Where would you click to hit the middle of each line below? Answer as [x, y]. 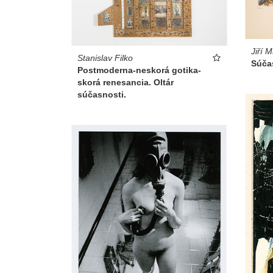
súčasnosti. [102, 95]
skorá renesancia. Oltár [126, 83]
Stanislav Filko [105, 58]
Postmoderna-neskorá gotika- [139, 70]
